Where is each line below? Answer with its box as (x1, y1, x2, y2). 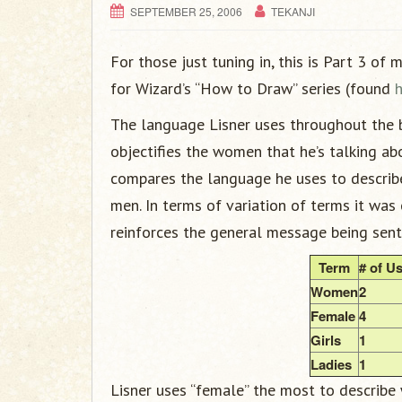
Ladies (310, 354, 352, 374)
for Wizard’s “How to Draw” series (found (110, 78, 395, 99)
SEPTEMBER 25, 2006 (130, 4, 242, 19)
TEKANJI (271, 4, 315, 19)
